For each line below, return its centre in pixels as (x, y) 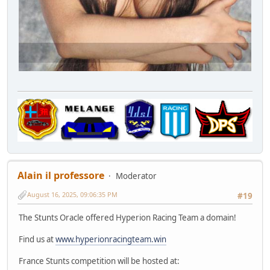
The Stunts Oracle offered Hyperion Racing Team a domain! (127, 218)
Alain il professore (61, 176)
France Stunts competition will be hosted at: (99, 261)
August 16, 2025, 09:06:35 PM (72, 195)
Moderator (136, 176)
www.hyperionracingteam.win (111, 240)
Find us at (37, 240)
